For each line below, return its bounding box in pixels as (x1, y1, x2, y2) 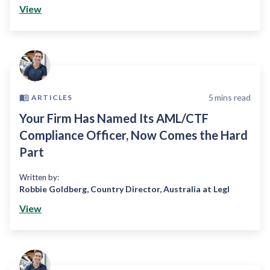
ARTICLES (31, 92, 73, 102)
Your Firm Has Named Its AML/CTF (19, 111, 209, 125)
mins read (215, 92, 251, 102)
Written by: (19, 172, 59, 182)
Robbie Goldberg (19, 184, 87, 194)
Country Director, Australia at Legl (90, 184, 230, 194)
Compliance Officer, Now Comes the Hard (19, 128, 248, 142)
